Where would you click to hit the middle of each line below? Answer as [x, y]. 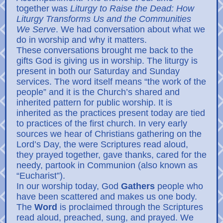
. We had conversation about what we [130, 29]
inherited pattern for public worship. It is [94, 103]
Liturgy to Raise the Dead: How [132, 8]
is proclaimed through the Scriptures [130, 207]
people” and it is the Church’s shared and [98, 92]
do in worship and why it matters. [82, 40]
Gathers [138, 186]
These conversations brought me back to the [105, 50]
